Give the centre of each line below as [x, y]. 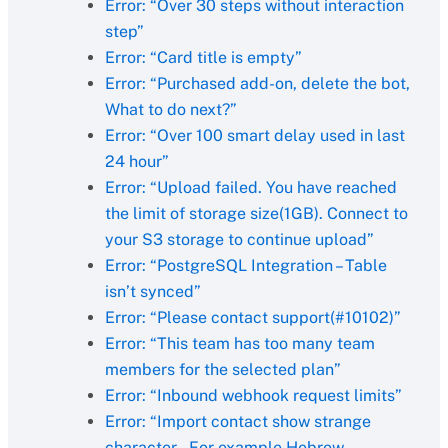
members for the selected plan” [222, 369]
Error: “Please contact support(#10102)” [252, 317]
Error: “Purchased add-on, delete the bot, [257, 83]
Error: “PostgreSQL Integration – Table [245, 265]
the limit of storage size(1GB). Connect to [256, 213]
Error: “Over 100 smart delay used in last [254, 135]
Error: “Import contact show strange [237, 421]
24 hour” [136, 161]
